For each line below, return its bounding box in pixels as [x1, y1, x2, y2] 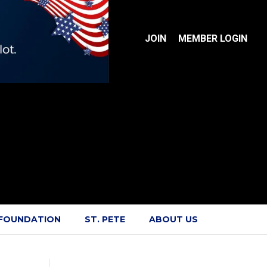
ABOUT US [148, 214, 198, 225]
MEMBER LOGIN [178, 33, 248, 45]
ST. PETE [84, 214, 125, 225]
